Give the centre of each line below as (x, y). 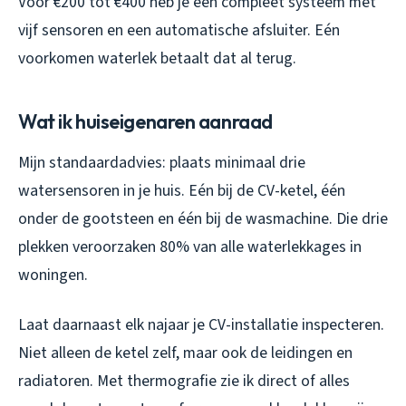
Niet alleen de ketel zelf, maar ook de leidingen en (185, 353)
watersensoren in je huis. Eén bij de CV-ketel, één (182, 191)
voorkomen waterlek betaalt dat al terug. (157, 59)
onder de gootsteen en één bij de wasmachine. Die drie (203, 219)
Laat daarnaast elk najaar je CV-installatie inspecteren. (201, 325)
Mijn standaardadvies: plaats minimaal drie (162, 163)
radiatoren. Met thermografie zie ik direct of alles (184, 382)
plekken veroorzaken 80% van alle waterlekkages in (190, 247)
